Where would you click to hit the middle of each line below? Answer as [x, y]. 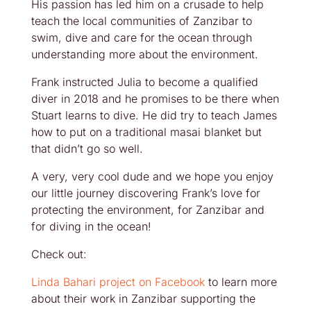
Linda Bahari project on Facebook [118, 282]
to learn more [241, 282]
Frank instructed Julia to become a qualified [144, 82]
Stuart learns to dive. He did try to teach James [154, 115]
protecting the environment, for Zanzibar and [148, 210]
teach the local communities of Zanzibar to [141, 21]
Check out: [60, 254]
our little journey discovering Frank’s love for [145, 193]
